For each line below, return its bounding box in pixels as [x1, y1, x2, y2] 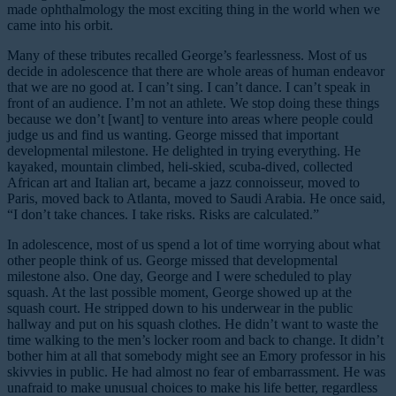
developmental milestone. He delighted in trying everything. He [7, 143, 361, 159]
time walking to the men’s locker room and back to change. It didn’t [7, 332, 384, 348]
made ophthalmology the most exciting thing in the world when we [7, 2, 380, 18]
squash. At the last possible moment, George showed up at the [7, 285, 352, 301]
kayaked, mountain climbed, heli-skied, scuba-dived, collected [7, 159, 353, 175]
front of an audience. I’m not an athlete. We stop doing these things [7, 95, 379, 111]
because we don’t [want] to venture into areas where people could [7, 111, 373, 127]
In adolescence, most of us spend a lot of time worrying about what [7, 237, 380, 253]
